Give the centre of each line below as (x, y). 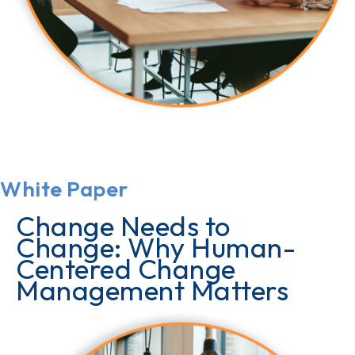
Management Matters (152, 290)
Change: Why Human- (156, 248)
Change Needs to (123, 226)
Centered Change (126, 269)
